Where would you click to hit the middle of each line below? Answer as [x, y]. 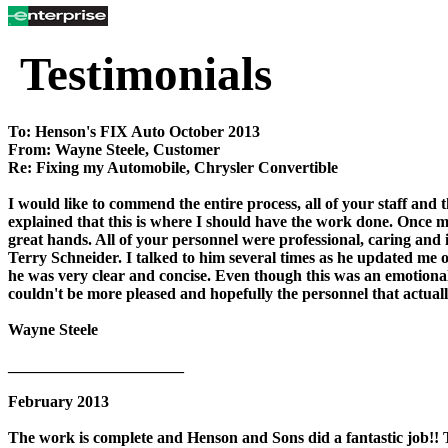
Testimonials [140, 74]
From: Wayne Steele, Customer [114, 149]
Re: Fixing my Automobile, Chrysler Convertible [173, 167]
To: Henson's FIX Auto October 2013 [134, 131]
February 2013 [58, 401]
